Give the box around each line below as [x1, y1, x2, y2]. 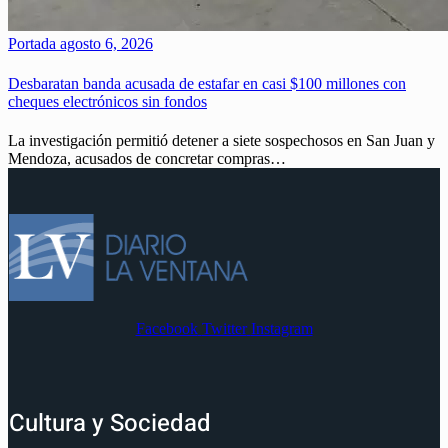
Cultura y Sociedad [9, 405, 211, 441]
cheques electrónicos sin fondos [8, 92, 207, 110]
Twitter [201, 319, 247, 337]
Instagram [250, 319, 313, 337]
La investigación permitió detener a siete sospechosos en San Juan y [8, 131, 435, 149]
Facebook [135, 319, 198, 337]
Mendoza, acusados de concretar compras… [8, 149, 286, 167]
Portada [8, 35, 56, 53]
